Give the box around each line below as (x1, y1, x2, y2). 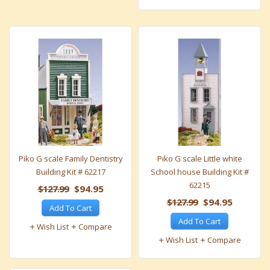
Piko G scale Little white (157, 153, 242, 164)
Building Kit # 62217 (36, 166, 105, 177)
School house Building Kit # (150, 166, 249, 177)
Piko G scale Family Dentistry (18, 153, 123, 164)
